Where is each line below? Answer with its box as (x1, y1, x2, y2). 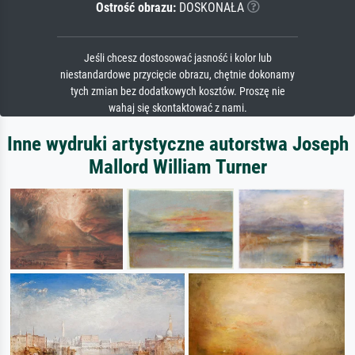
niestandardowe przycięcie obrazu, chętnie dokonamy (60, 68, 295, 82)
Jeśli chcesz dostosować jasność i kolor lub (83, 52, 272, 66)
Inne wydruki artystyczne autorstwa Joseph (6, 132, 349, 156)
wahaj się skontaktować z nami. (108, 101, 247, 116)
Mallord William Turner (88, 155, 267, 179)
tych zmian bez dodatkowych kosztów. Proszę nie (70, 85, 285, 99)
